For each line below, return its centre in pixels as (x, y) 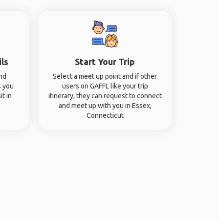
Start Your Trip (105, 62)
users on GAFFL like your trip (105, 86)
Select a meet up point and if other (105, 76)
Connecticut (105, 115)
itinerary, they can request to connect (105, 96)
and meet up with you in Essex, (105, 106)
